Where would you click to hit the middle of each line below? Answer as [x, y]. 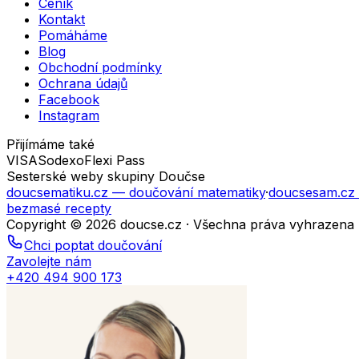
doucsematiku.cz [59, 192]
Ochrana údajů [83, 83]
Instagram [69, 115]
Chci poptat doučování [93, 245]
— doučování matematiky [189, 192]
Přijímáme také [50, 144]
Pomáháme [73, 35]
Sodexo [61, 160]
